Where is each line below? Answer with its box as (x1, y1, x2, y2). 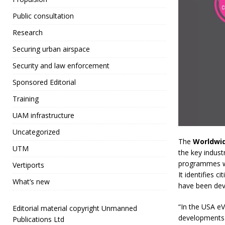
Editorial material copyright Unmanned (13, 203, 137, 213)
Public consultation (13, 11, 74, 21)
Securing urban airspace (13, 44, 90, 54)
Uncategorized (13, 127, 60, 137)
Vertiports (13, 160, 44, 170)
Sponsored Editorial (13, 77, 76, 87)
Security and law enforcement (13, 61, 109, 71)
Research (13, 28, 43, 38)
